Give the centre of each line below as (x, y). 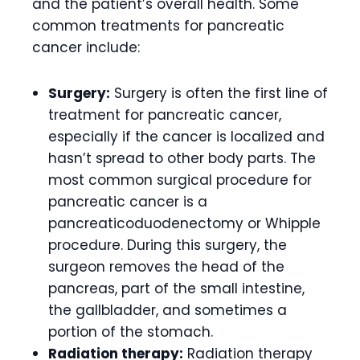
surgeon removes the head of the (166, 266)
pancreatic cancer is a (128, 201)
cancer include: (86, 47)
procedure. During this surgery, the (168, 245)
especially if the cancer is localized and (186, 136)
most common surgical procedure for (180, 180)
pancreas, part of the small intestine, (176, 288)
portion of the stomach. (131, 331)
